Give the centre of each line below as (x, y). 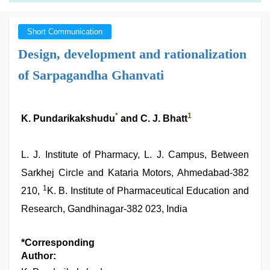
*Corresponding (58, 243)
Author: (39, 256)
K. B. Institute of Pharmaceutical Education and (148, 191)
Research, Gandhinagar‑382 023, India (104, 209)
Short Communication (65, 32)
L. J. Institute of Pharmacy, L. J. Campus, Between (135, 155)
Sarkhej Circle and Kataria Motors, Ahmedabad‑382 (135, 173)
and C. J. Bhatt (153, 118)
